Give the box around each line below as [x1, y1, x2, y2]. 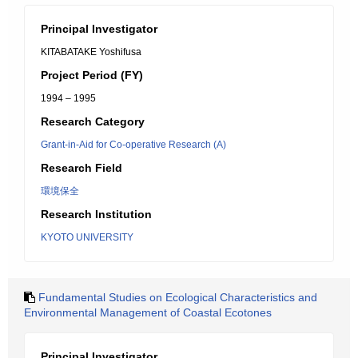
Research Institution [41, 208, 152, 221]
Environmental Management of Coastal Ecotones [24, 306, 272, 319]
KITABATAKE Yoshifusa [41, 46, 141, 58]
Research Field [41, 161, 122, 174]
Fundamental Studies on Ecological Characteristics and [38, 291, 317, 304]
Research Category [41, 115, 145, 128]
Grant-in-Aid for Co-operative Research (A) [41, 139, 226, 150]
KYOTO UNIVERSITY [41, 232, 133, 243]
